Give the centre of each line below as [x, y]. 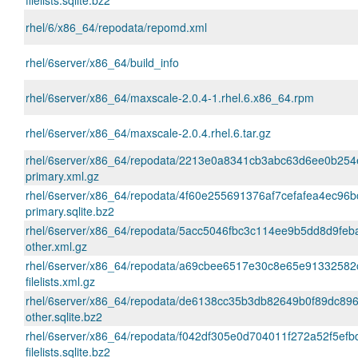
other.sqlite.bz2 [64, 316]
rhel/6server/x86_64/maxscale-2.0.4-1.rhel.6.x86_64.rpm [170, 97]
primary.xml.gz [62, 176]
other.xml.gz [56, 246]
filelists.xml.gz [60, 281]
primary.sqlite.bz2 [70, 211]
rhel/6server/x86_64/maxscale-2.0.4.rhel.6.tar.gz [148, 133]
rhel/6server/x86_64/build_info [102, 62]
